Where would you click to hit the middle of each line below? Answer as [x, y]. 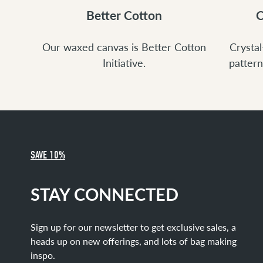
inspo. [43, 255]
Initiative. [124, 63]
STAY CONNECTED [104, 194]
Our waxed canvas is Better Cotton [124, 47]
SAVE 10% [48, 155]
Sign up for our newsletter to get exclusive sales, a [133, 227]
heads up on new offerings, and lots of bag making [133, 241]
